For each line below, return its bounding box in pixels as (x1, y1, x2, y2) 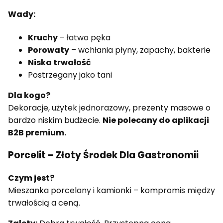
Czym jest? (8, 172, 54, 184)
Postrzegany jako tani (28, 69, 112, 81)
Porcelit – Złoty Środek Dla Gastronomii (8, 148, 199, 162)
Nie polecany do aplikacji (103, 114, 209, 126)
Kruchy (28, 31, 58, 43)
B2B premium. (8, 126, 66, 138)
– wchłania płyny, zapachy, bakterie (69, 44, 211, 56)
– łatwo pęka (58, 31, 111, 43)
